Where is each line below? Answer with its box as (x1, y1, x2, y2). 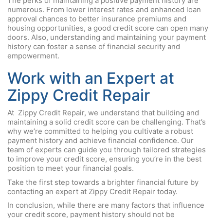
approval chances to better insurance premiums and (7, 14, 186, 23)
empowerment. (7, 51, 59, 60)
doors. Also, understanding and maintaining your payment (7, 32, 206, 42)
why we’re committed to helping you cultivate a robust (7, 127, 193, 136)
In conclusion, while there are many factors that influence (7, 200, 204, 210)
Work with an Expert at (7, 68, 174, 88)
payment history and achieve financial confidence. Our (7, 136, 194, 145)
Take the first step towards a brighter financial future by (7, 177, 199, 187)
